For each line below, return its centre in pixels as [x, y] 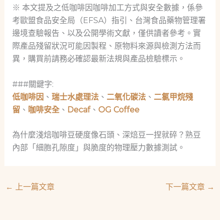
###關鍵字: [33, 84]
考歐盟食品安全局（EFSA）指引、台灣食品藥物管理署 [109, 21]
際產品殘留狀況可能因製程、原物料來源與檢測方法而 [106, 46]
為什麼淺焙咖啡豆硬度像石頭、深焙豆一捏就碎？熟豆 [106, 135]
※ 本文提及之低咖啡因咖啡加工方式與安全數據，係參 [107, 8]
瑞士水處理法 [75, 97]
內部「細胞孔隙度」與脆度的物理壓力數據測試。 [98, 148]
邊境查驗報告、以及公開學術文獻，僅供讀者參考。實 [106, 33]
